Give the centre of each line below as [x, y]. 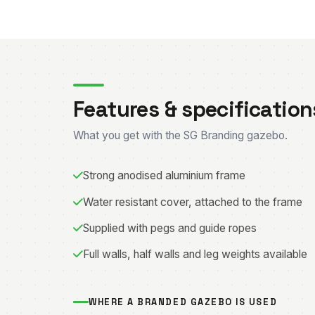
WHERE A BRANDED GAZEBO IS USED [183, 302]
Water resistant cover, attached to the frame [193, 202]
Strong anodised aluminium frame [164, 176]
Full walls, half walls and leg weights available [195, 255]
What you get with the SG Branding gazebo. [180, 136]
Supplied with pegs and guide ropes [170, 229]
